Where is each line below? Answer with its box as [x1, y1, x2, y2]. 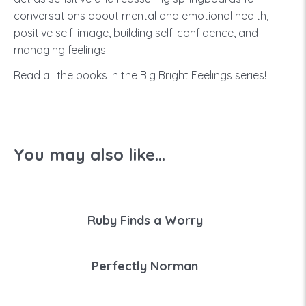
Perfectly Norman [92, 258, 198, 274]
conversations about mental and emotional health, [14, 9, 268, 23]
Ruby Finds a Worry [87, 212, 203, 228]
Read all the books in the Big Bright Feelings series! [14, 68, 266, 82]
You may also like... [14, 144, 165, 165]
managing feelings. [14, 43, 108, 57]
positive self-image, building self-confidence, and [14, 26, 258, 40]
